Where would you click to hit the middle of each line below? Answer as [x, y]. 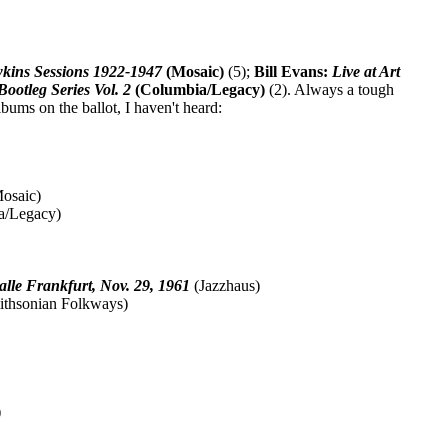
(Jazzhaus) [225, 285]
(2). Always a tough [330, 89]
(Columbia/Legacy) [198, 89]
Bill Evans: [293, 71]
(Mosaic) [193, 71]
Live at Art [366, 71]
